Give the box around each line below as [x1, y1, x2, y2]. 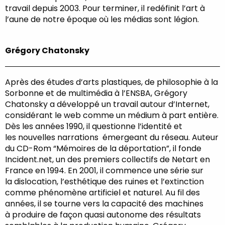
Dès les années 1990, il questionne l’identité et [5, 120, 182, 132]
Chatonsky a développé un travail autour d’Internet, [5, 98, 209, 110]
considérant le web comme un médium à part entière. [5, 109, 218, 121]
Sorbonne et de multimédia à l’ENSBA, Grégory [5, 87, 187, 99]
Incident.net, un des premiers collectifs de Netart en [5, 153, 210, 165]
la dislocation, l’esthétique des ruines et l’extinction [5, 175, 204, 187]
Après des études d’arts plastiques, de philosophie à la [5, 76, 218, 88]
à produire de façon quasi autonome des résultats [5, 208, 201, 220]
